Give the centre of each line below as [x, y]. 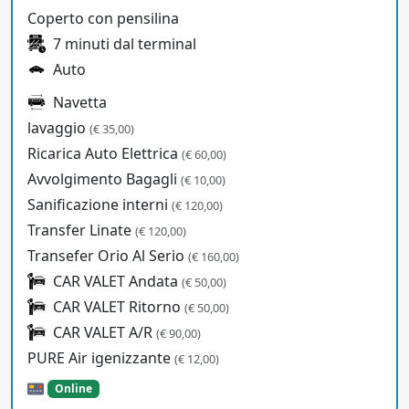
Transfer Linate [81, 231]
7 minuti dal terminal [125, 44]
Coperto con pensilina [103, 19]
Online [73, 389]
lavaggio [58, 128]
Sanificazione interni [100, 205]
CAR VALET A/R [105, 333]
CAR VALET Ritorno [119, 307]
